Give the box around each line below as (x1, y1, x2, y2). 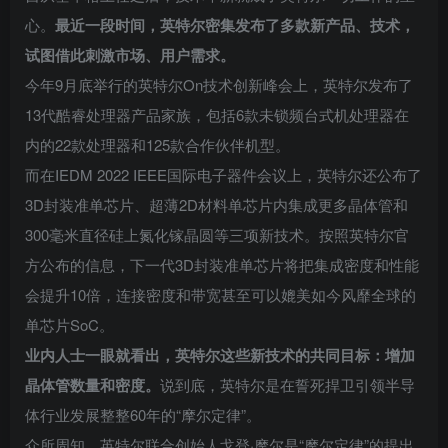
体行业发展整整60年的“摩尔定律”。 (25, 403, 261, 425)
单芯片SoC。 (25, 313, 114, 335)
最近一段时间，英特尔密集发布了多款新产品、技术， (55, 13, 415, 36)
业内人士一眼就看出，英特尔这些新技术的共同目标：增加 (25, 343, 415, 366)
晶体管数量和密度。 (25, 373, 160, 396)
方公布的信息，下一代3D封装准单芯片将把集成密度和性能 (25, 253, 419, 275)
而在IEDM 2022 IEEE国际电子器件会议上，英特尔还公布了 (25, 163, 422, 185)
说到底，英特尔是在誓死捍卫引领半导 (160, 373, 415, 395)
